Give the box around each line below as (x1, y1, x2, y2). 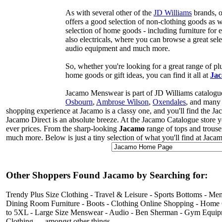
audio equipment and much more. (65, 44, 170, 53)
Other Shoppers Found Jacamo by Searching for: (6, 169, 208, 180)
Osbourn (65, 98, 93, 107)
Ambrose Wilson (96, 98, 149, 107)
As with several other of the (65, 8, 154, 17)
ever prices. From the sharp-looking (6, 124, 119, 133)
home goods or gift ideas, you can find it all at (65, 71, 210, 80)
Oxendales (153, 98, 186, 107)
